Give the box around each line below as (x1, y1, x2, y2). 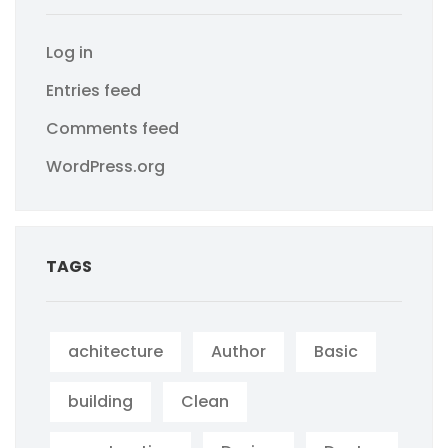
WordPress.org (46, 155, 165, 178)
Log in (46, 41, 93, 64)
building (68, 390, 133, 413)
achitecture (68, 340, 163, 363)
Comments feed (46, 117, 179, 140)
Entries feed (46, 79, 141, 102)
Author (211, 340, 266, 363)
